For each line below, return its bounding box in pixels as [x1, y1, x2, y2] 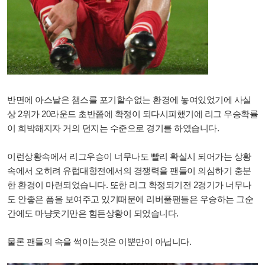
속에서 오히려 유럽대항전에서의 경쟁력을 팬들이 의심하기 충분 [7, 165, 251, 176]
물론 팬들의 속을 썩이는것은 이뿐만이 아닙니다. [7, 236, 191, 247]
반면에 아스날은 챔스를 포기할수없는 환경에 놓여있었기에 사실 [7, 94, 251, 105]
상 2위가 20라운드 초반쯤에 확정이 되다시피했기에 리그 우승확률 [7, 108, 258, 119]
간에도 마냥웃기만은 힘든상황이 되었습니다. [7, 208, 179, 218]
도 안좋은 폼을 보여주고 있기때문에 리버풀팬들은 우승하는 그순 [7, 193, 253, 204]
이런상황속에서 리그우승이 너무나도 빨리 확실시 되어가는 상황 [7, 151, 251, 161]
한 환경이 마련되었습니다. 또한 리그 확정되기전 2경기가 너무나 [7, 179, 251, 190]
